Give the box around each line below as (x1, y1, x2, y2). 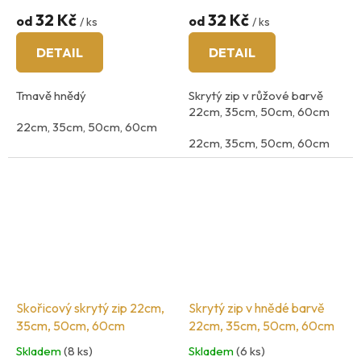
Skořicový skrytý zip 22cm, (16, 299, 164, 316)
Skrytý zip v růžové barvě (189, 88, 323, 104)
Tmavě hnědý (16, 88, 86, 104)
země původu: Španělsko (16, 151, 147, 167)
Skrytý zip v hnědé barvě (189, 299, 325, 316)
